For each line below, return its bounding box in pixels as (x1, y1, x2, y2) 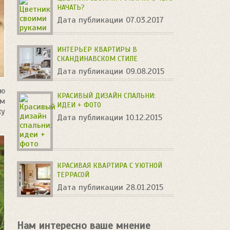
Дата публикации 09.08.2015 (57, 66, 165, 76)
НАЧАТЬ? (57, 3, 85, 12)
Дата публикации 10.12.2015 (57, 112, 163, 123)
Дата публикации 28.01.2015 (57, 182, 164, 193)
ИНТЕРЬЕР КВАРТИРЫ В (57, 45, 138, 54)
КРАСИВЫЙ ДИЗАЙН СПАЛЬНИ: (57, 91, 156, 100)
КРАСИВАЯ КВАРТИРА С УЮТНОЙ (57, 161, 163, 170)
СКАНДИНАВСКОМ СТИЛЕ (57, 54, 138, 63)
